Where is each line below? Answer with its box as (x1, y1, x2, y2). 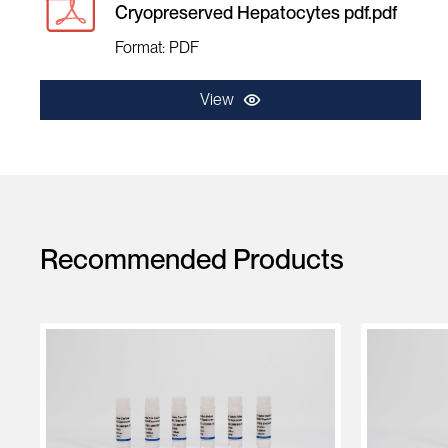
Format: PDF (115, 38, 199, 57)
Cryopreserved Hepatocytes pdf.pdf (115, 2, 397, 23)
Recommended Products (40, 242, 344, 276)
